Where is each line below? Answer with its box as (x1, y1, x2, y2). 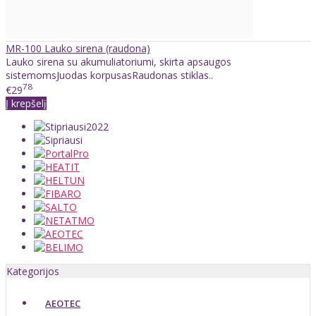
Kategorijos (6, 265, 59, 279)
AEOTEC (45, 297, 80, 310)
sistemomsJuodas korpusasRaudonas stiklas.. (6, 68, 213, 82)
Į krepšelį (6, 97, 47, 111)
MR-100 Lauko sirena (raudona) (6, 41, 150, 55)
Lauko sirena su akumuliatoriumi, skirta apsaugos (6, 54, 231, 68)
